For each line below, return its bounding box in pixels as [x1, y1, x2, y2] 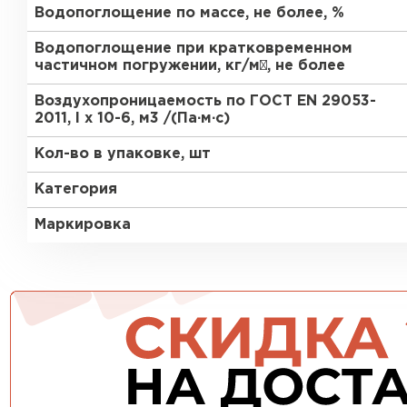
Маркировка [35, 218, 131, 232]
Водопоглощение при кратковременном [35, 42, 352, 55]
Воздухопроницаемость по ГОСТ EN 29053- [35, 94, 376, 108]
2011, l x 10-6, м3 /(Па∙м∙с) [35, 112, 230, 125]
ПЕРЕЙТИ [164, 25, 240, 38]
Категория [35, 183, 117, 196]
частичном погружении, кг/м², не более [35, 59, 345, 73]
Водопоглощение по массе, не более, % [35, 6, 344, 20]
